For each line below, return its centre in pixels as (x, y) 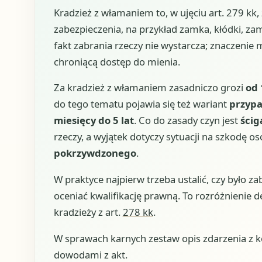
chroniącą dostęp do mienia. (117, 61)
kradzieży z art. (88, 212)
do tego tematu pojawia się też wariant (141, 104)
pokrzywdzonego (95, 153)
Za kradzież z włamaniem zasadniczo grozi (149, 88)
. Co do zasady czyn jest (187, 120)
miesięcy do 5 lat (94, 120)
